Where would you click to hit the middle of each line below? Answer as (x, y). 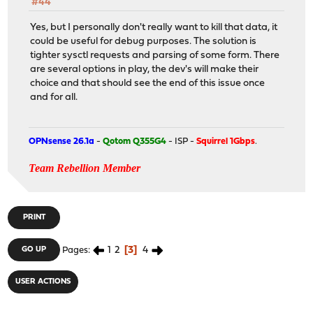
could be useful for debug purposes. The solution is (144, 42)
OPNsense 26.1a (62, 141)
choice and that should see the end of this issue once (148, 84)
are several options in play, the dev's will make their (145, 70)
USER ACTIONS (43, 282)
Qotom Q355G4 (135, 141)
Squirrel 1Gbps (226, 141)
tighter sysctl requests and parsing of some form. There (155, 56)
